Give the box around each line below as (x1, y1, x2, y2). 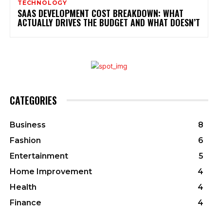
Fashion (10, 135, 41, 145)
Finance (10, 198, 41, 207)
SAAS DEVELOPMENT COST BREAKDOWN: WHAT (18, 6, 183, 19)
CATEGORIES (10, 92, 57, 108)
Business (10, 120, 46, 129)
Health (10, 182, 36, 192)
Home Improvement (10, 166, 92, 176)
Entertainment (10, 151, 68, 161)
